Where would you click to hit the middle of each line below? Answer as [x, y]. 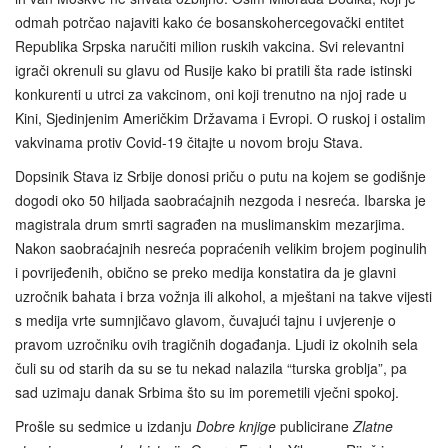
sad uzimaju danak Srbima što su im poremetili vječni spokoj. [207, 391]
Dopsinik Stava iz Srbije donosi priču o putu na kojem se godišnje [220, 175]
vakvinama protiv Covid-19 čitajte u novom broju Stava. [189, 141]
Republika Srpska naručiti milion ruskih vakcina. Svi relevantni [209, 45]
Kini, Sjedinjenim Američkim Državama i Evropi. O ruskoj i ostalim [220, 117]
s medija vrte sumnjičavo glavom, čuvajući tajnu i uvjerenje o [205, 319]
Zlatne [373, 425]
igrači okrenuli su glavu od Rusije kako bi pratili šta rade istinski [213, 69]
